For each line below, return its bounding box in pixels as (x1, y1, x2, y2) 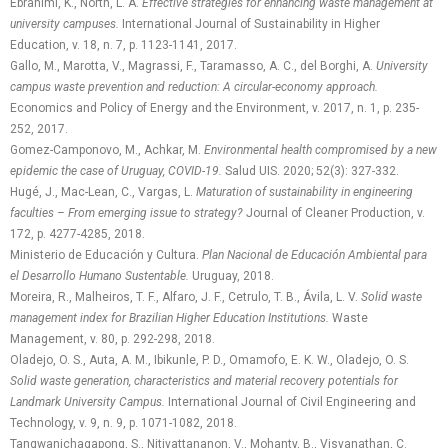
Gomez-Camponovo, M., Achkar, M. (10, 143, 204, 157)
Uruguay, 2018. (192, 269, 274, 283)
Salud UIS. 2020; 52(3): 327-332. (222, 164, 399, 178)
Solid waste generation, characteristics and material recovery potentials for (10, 374, 398, 388)
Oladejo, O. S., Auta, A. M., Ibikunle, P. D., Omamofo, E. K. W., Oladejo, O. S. (10, 353, 409, 367)
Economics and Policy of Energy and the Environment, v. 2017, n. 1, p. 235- (10, 101, 419, 115)
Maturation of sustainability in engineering (196, 185, 413, 199)
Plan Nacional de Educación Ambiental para (202, 248, 427, 262)
